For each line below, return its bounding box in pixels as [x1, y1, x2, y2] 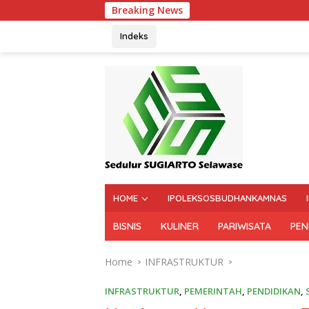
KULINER [161, 220, 199, 232]
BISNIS [113, 220, 141, 232]
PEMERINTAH [184, 285, 242, 297]
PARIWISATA [218, 220, 271, 232]
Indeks [120, 30, 148, 41]
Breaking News [112, 3, 183, 17]
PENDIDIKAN [247, 285, 301, 297]
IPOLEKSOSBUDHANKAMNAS [168, 192, 287, 203]
